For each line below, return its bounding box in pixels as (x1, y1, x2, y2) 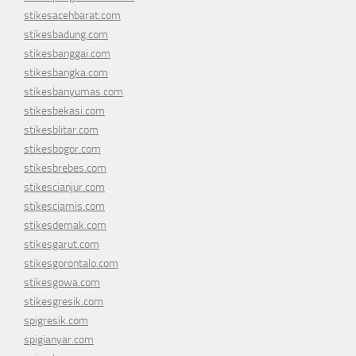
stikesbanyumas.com (24, 85, 123, 99)
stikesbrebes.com (24, 161, 106, 176)
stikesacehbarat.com (24, 9, 121, 23)
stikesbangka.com (24, 66, 108, 80)
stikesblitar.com (24, 123, 99, 137)
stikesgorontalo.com (24, 257, 118, 271)
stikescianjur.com (24, 180, 105, 195)
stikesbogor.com (24, 142, 101, 157)
